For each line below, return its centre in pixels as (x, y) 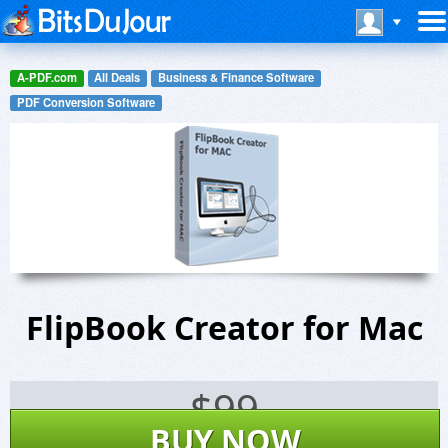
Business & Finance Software (235, 77)
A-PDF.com (46, 77)
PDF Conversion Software (85, 101)
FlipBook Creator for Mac (224, 328)
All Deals (117, 77)
